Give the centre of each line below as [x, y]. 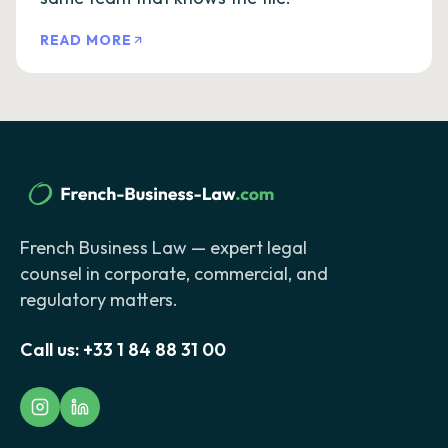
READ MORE [86, 40]
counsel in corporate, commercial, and [174, 274]
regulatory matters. [99, 300]
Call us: [49, 350]
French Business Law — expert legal [163, 248]
